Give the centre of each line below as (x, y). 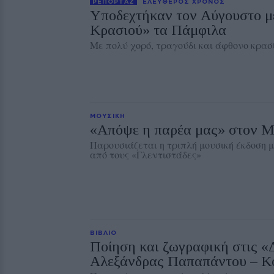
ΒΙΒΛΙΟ (103, 232)
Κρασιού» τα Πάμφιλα (158, 30)
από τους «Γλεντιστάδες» (146, 154)
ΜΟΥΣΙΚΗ (108, 116)
